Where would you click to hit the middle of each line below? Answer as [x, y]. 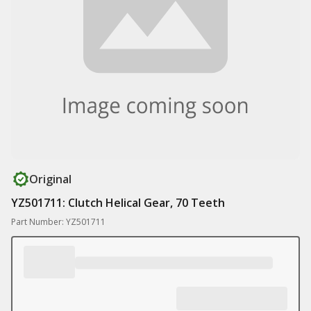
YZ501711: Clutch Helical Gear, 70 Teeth [118, 203]
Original [50, 179]
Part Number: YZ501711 [58, 222]
